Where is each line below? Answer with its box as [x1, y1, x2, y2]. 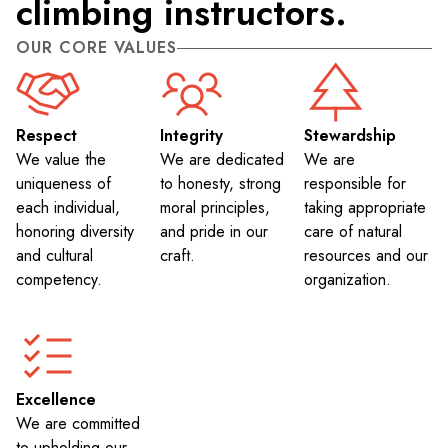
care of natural [304, 220, 402, 243]
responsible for [304, 172, 406, 195]
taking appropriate [304, 196, 426, 219]
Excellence [16, 388, 96, 411]
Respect [16, 124, 77, 147]
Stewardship [304, 124, 396, 147]
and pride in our [160, 220, 268, 243]
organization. [304, 268, 391, 291]
